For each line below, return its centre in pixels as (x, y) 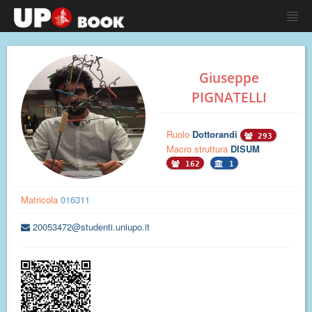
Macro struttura (198, 149)
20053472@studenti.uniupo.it (91, 227)
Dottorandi (216, 134)
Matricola (39, 200)
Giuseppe (229, 78)
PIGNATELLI (229, 97)
